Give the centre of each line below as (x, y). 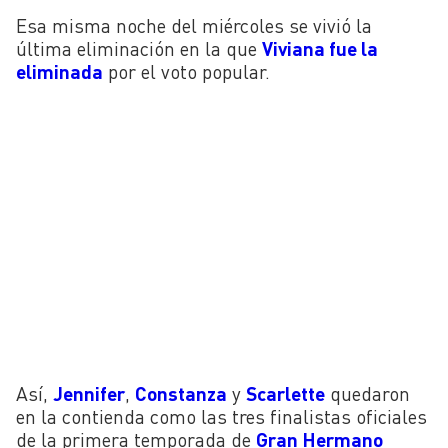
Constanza (181, 394)
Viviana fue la (320, 48)
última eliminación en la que (139, 48)
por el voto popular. (186, 71)
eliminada (59, 71)
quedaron (367, 394)
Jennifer (89, 394)
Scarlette (285, 394)
